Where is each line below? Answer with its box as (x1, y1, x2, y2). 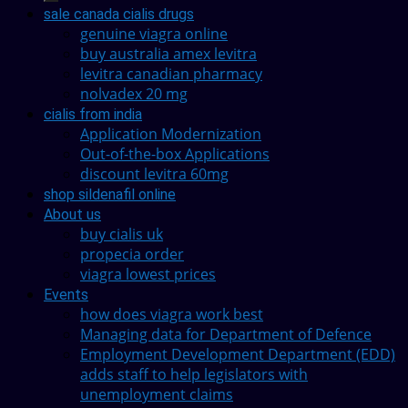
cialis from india (44, 106, 142, 124)
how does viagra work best (80, 304, 263, 325)
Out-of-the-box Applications (80, 144, 270, 165)
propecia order (80, 244, 184, 265)
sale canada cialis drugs (44, 5, 194, 24)
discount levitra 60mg (80, 164, 229, 185)
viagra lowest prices (80, 264, 216, 285)
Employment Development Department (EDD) (80, 344, 395, 365)
